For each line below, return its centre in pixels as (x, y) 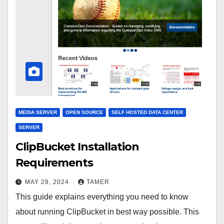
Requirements (54, 162)
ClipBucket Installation (77, 146)
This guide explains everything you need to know (102, 196)
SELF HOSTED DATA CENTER (147, 112)
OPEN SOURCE (84, 112)
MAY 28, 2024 (48, 182)
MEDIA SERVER (38, 112)
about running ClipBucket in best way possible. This (107, 211)
